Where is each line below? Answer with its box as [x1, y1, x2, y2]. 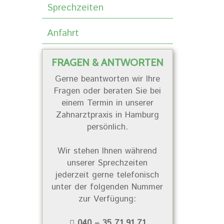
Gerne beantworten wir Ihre [54, 72, 160, 85]
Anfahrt [46, 26, 79, 40]
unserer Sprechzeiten [67, 156, 148, 169]
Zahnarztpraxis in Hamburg [55, 108, 159, 121]
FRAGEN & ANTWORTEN [51, 55, 163, 68]
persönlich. [86, 120, 128, 133]
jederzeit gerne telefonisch [55, 168, 159, 181]
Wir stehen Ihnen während [57, 144, 157, 157]
